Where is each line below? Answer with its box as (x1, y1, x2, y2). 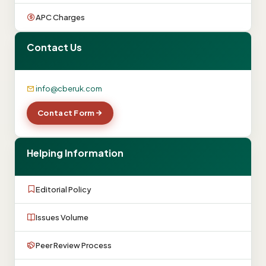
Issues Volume (36, 212, 88, 222)
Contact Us (27, 41, 82, 53)
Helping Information (27, 147, 123, 159)
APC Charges (36, 12, 85, 22)
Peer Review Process (36, 240, 112, 250)
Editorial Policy (36, 184, 91, 194)
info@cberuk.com (36, 84, 102, 93)
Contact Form (37, 108, 95, 118)
